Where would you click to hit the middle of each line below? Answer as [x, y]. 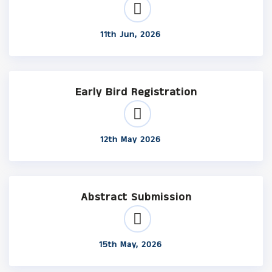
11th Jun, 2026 [131, 35]
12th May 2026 [131, 140]
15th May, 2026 [131, 245]
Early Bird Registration [136, 92]
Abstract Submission [136, 197]
